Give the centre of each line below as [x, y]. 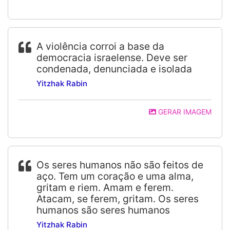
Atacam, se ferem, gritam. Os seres [118, 199]
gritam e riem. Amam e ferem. [105, 187]
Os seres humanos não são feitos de [120, 165]
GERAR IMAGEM [184, 112]
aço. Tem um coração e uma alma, [115, 176]
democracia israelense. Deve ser [112, 57]
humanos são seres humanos [103, 210]
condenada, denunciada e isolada [114, 69]
